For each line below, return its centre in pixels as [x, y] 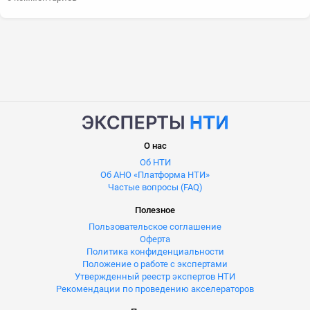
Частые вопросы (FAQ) [155, 188]
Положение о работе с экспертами [155, 264]
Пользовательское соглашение [155, 227]
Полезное [155, 210]
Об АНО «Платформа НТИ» [155, 175]
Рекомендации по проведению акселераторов [155, 289]
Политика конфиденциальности [155, 252]
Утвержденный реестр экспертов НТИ [155, 277]
